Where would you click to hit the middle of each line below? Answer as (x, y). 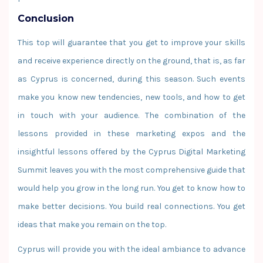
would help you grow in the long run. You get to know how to (131, 188)
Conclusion (46, 18)
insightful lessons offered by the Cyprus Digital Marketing (131, 151)
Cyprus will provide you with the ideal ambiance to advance (131, 249)
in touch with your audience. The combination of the (131, 115)
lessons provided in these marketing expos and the (131, 133)
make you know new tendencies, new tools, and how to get (131, 97)
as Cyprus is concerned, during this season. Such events (131, 79)
